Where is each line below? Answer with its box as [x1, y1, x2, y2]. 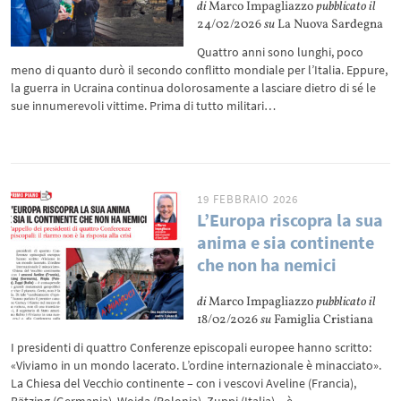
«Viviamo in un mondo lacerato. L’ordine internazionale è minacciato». [11, 357, 382, 373]
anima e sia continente [197, 231, 375, 253]
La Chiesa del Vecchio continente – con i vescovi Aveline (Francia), [11, 375, 357, 391]
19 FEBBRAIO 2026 [197, 192, 299, 207]
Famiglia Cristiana [271, 311, 374, 328]
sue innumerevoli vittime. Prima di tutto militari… [11, 98, 277, 114]
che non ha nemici [197, 253, 337, 276]
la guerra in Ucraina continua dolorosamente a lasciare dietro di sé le [11, 80, 377, 96]
